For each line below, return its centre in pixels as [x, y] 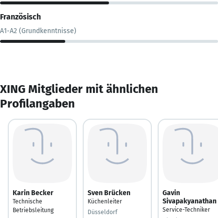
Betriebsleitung [33, 210]
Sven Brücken [109, 193]
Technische [27, 201]
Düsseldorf [102, 212]
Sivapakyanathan [190, 201]
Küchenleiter [105, 201]
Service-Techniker [186, 209]
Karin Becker [33, 193]
